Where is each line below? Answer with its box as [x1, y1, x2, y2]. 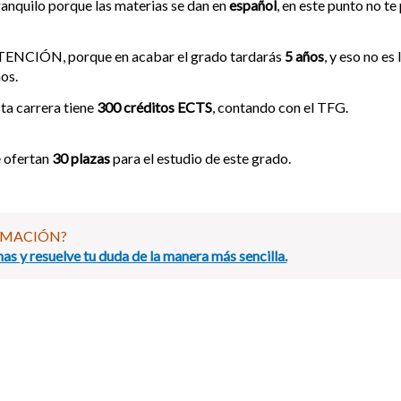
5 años [285, 47, 324, 64]
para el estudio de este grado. [113, 149, 291, 166]
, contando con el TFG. [212, 98, 348, 115]
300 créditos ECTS [97, 98, 212, 115]
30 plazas [52, 149, 113, 166]
